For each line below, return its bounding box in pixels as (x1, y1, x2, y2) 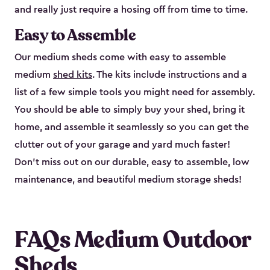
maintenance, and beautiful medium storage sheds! (14, 175, 242, 185)
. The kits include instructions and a (92, 70, 247, 80)
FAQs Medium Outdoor (14, 224, 251, 256)
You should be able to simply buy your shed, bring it (14, 105, 245, 115)
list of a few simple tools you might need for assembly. (14, 87, 255, 98)
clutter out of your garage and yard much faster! (14, 140, 230, 150)
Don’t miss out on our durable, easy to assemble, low (14, 157, 250, 168)
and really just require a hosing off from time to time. (14, 5, 248, 15)
